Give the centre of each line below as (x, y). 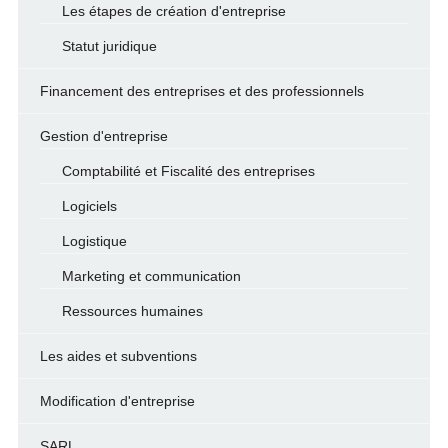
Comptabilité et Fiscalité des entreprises (188, 171)
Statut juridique (109, 46)
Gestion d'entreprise (103, 136)
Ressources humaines (132, 311)
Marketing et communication (151, 276)
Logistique (94, 241)
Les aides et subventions (118, 356)
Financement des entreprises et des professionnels (201, 91)
